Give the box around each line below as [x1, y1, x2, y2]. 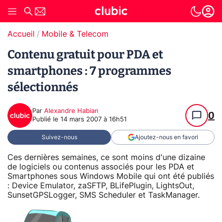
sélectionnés [7, 80, 78, 94]
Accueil [7, 30, 35, 38]
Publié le [32, 116, 60, 123]
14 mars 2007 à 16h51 [60, 116, 127, 123]
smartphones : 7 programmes [7, 64, 171, 78]
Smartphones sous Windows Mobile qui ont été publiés [7, 172, 214, 180]
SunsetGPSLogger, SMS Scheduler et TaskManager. [7, 191, 200, 199]
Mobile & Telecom [42, 30, 109, 38]
